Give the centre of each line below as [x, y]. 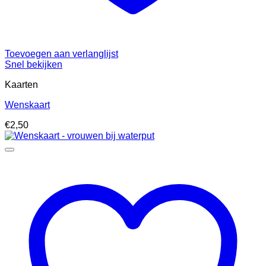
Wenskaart [27, 105]
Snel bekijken [34, 65]
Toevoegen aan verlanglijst [61, 54]
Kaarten [21, 85]
